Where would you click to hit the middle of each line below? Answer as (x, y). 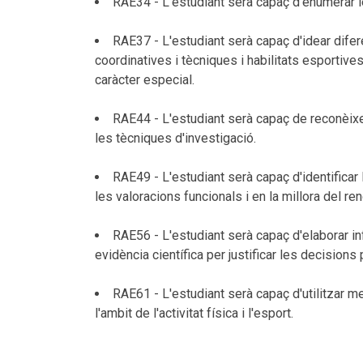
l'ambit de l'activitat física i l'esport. (194, 313)
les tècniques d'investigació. (175, 138)
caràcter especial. (145, 80)
